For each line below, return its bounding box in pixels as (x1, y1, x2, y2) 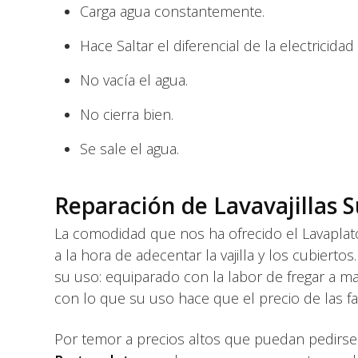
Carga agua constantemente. (80, 2, 265, 21)
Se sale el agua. (80, 139, 179, 158)
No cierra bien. (80, 105, 173, 124)
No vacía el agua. (80, 70, 188, 89)
